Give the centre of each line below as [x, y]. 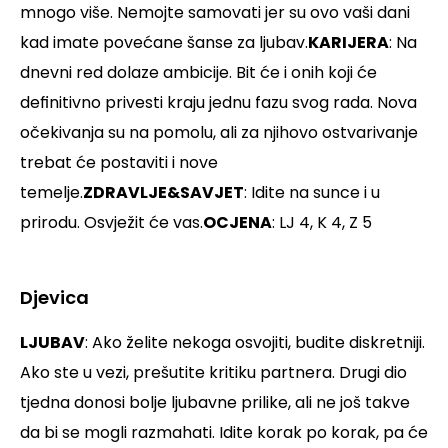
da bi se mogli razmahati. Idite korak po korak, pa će [224, 433]
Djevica [54, 298]
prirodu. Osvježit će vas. [111, 223]
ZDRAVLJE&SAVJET [163, 193]
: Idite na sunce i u [312, 193]
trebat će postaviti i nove [119, 163]
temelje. [51, 193]
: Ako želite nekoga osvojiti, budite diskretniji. [255, 343]
